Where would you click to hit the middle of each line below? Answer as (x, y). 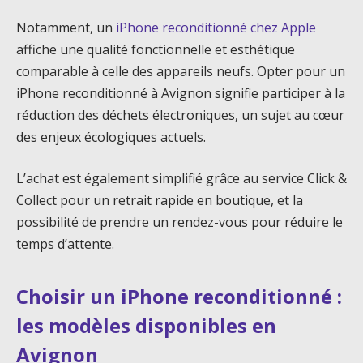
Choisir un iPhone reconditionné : (179, 296)
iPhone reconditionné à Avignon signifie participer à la (181, 93)
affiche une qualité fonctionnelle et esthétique (156, 49)
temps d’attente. (65, 244)
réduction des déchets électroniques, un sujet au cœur (180, 115)
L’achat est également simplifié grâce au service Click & (181, 179)
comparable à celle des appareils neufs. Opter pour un (181, 71)
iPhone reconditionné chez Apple (216, 27)
